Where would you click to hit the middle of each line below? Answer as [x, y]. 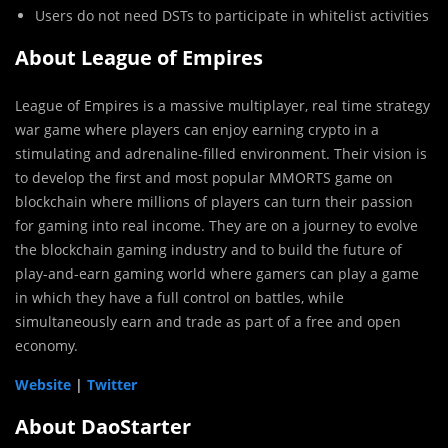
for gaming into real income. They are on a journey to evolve [216, 225]
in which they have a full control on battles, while [179, 297]
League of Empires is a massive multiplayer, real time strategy [222, 105]
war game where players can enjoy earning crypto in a [197, 129]
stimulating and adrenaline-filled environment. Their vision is [221, 153]
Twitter [112, 384]
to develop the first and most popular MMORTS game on [204, 177]
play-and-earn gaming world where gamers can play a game [217, 273]
